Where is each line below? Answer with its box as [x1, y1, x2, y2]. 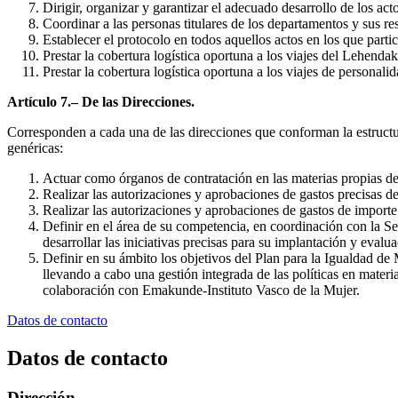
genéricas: [7, 140, 63, 156]
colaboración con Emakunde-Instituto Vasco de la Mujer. [43, 283, 360, 298]
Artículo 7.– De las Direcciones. [7, 94, 195, 110]
